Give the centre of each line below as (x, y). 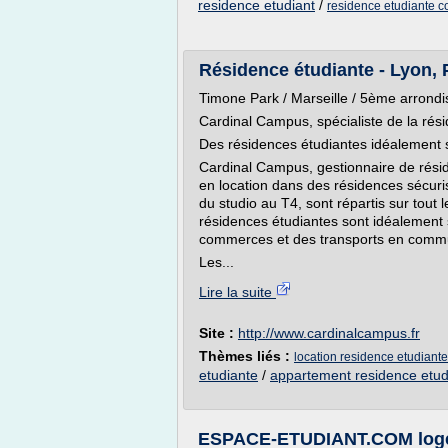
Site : (218, 333)
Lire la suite (237, 292)
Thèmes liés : (246, 356)
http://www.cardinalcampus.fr (329, 333)
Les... (216, 262)
